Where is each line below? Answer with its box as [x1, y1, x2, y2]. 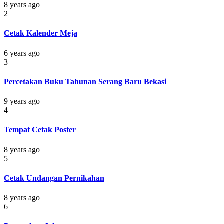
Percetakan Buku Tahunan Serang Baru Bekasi [4, 77, 166, 86]
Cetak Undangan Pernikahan [4, 173, 104, 182]
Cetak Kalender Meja [4, 29, 77, 38]
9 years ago [4, 97, 40, 106]
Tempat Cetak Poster [4, 125, 76, 134]
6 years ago [4, 48, 40, 57]
